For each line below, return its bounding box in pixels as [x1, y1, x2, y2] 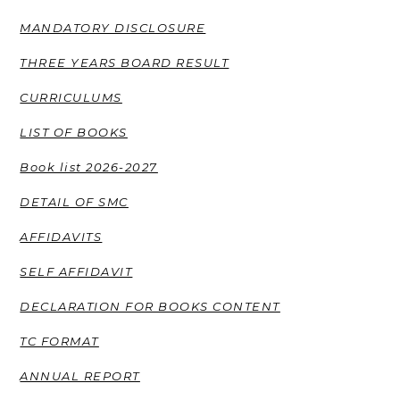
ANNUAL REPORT [20, 368, 140, 383]
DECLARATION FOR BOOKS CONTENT [20, 298, 280, 313]
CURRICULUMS [20, 89, 122, 104]
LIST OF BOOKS [20, 124, 128, 139]
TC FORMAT [20, 333, 99, 348]
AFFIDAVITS [20, 229, 103, 244]
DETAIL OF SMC [20, 194, 129, 209]
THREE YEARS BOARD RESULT [20, 54, 229, 70]
